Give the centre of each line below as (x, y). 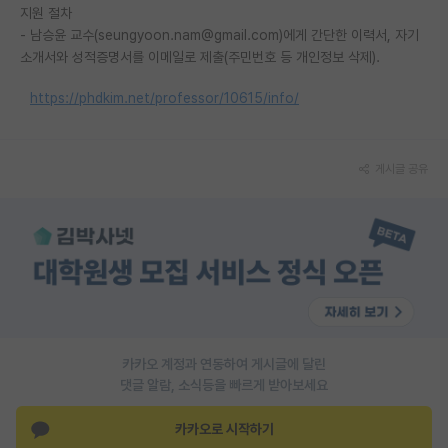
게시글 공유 (401, 168)
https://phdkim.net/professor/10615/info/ (164, 97)
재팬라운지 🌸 (75, 23)
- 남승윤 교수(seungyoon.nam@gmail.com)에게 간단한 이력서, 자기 (219, 34)
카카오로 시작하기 (224, 429)
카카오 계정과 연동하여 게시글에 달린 (224, 363)
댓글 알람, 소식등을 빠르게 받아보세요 (224, 384)
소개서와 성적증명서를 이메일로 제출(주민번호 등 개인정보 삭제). (200, 56)
